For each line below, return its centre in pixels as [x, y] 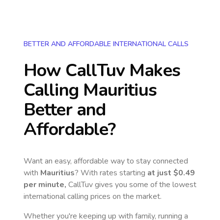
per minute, [45, 185]
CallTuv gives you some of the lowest [131, 185]
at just [160, 173]
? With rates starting [111, 173]
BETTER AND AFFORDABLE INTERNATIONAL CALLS [106, 44]
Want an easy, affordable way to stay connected [106, 161]
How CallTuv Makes [102, 70]
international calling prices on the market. [93, 196]
